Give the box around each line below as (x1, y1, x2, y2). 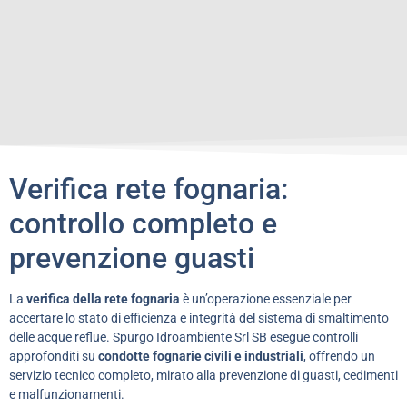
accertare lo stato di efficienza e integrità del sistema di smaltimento (9, 311, 389, 326)
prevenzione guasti (9, 241, 254, 276)
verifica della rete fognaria (26, 292, 180, 307)
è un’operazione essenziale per (180, 292, 352, 307)
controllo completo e (9, 206, 277, 242)
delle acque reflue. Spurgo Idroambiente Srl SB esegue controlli (9, 330, 358, 345)
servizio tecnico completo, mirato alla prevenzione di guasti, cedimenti (9, 368, 398, 383)
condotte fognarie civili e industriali (98, 349, 303, 364)
